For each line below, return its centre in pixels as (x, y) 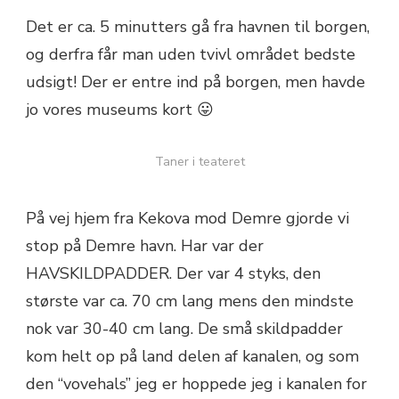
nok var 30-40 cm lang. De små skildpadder (184, 328)
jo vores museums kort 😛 (120, 109)
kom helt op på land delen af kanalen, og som (192, 356)
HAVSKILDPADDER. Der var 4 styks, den (173, 273)
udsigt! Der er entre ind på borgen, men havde (195, 81)
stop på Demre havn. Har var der (145, 245)
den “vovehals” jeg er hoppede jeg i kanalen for (196, 383)
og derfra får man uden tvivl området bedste (191, 54)
